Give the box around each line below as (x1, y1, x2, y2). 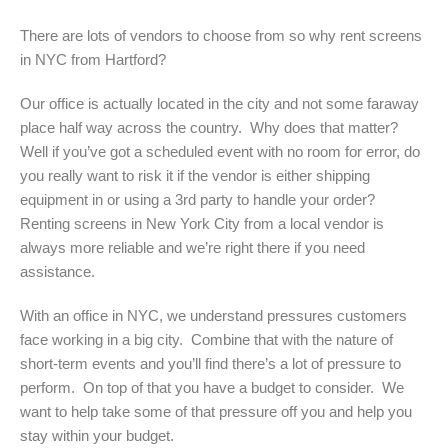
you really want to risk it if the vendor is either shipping (20, 166, 370, 184)
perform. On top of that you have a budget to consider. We (20, 378, 404, 396)
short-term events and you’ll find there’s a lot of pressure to (20, 354, 401, 372)
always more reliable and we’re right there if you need (20, 238, 365, 256)
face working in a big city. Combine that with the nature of (20, 330, 393, 348)
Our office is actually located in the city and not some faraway (20, 94, 419, 112)
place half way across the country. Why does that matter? (20, 118, 402, 136)
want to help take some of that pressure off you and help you (20, 402, 412, 420)
